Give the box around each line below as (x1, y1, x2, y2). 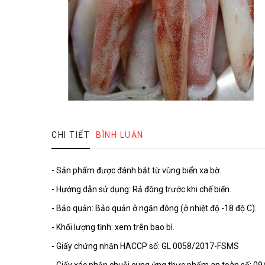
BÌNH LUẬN (96, 130, 144, 140)
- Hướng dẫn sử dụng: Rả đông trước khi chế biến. (51, 185, 231, 194)
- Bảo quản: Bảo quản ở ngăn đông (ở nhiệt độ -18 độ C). (51, 203, 257, 213)
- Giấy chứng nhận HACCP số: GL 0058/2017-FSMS (51, 241, 239, 251)
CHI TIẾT (51, 130, 90, 140)
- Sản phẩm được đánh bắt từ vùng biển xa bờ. (51, 166, 221, 175)
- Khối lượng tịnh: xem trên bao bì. (51, 222, 174, 232)
